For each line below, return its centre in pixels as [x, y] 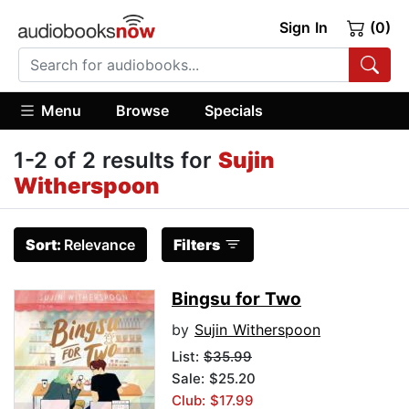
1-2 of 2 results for [116, 161]
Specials [233, 110]
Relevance [100, 245]
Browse [143, 110]
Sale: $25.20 [214, 379]
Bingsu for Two [236, 299]
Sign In [303, 27]
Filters [197, 245]
